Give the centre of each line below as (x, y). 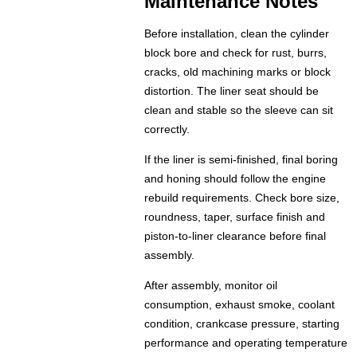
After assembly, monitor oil (211, 286)
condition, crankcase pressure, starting (242, 324)
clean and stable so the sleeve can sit (239, 110)
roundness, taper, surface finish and (235, 217)
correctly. (167, 129)
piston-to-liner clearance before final (235, 236)
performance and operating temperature (246, 343)
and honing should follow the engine (235, 179)
